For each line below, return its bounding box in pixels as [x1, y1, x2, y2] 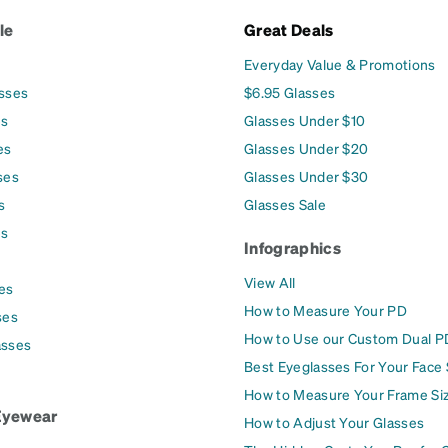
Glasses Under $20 [244, 138, 369, 157]
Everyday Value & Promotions [244, 54, 436, 73]
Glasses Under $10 [244, 110, 366, 129]
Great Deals [244, 18, 334, 40]
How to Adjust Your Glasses [244, 412, 425, 431]
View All [244, 272, 296, 291]
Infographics [244, 236, 341, 258]
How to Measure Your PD [244, 300, 408, 319]
